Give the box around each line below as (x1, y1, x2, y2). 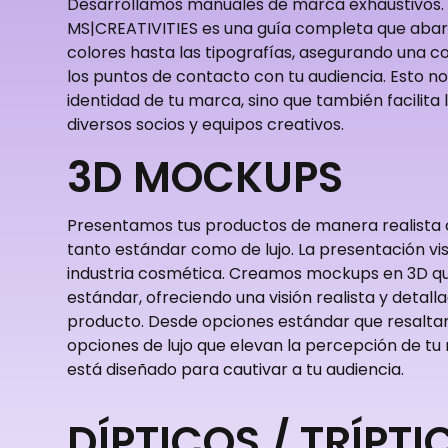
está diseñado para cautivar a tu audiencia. (67, 358, 404, 382)
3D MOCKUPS (67, 148, 343, 208)
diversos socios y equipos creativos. (67, 113, 344, 137)
